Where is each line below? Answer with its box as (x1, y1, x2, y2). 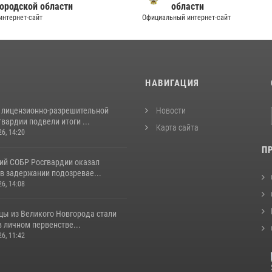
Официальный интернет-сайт (142, 13, 231, 22)
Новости (154, 106, 186, 115)
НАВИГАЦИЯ (145, 78, 200, 89)
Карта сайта (154, 123, 199, 132)
